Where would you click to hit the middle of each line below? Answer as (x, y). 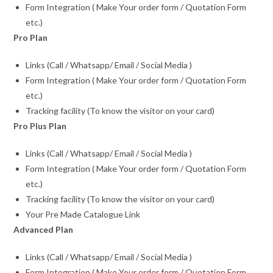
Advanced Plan (44, 230)
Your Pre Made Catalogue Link (83, 214)
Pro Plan (31, 38)
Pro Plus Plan (40, 126)
